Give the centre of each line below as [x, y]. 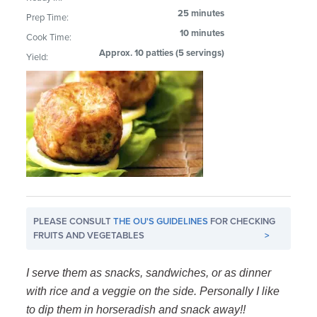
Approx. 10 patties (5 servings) [162, 53]
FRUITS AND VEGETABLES [89, 235]
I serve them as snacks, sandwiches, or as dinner [149, 272]
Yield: [38, 57]
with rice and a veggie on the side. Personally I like [153, 291]
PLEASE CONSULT [74, 221]
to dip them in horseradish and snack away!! [136, 309]
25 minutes [201, 13]
